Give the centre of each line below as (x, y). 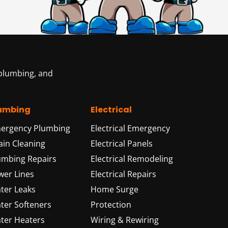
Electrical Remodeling (132, 159)
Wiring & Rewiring (125, 220)
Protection (111, 205)
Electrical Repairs (123, 174)
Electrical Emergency (130, 128)
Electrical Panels (122, 144)
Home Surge (115, 189)
